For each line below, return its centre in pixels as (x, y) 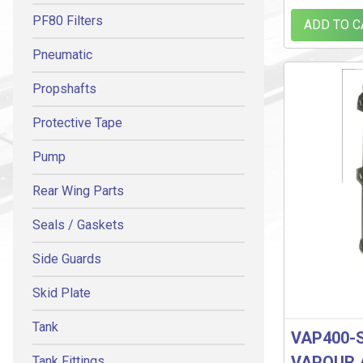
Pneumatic (62, 55)
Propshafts (64, 89)
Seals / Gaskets (78, 225)
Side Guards (67, 259)
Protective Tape (77, 123)
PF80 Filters (68, 21)
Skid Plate (62, 293)
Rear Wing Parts (78, 191)
